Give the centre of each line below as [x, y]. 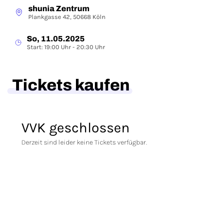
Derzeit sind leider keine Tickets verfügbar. [84, 142]
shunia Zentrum [59, 9]
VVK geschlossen [76, 127]
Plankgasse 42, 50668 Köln [67, 17]
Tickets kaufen [71, 85]
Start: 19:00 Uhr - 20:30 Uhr [66, 47]
